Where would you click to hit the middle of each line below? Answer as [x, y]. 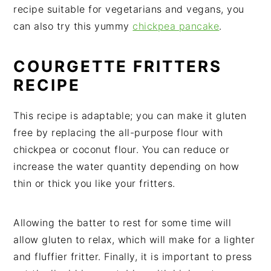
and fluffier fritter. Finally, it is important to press [133, 256]
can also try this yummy [73, 26]
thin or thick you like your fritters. [94, 183]
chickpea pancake [176, 26]
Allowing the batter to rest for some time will [122, 223]
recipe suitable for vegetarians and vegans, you [129, 9]
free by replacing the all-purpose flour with [118, 132]
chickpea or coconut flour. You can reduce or [122, 149]
